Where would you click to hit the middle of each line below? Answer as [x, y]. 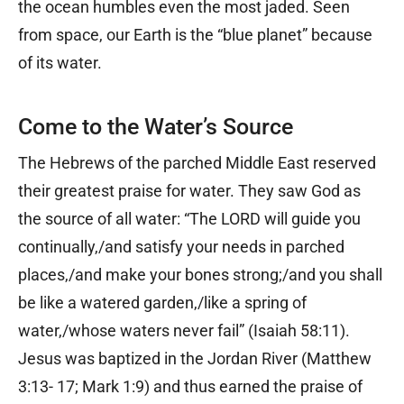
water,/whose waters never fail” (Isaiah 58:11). [184, 330]
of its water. [62, 62]
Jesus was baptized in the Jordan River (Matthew [195, 358]
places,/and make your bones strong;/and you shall [200, 274]
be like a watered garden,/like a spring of [162, 302]
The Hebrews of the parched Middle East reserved [197, 162]
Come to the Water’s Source [156, 126]
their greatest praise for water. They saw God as [189, 190]
